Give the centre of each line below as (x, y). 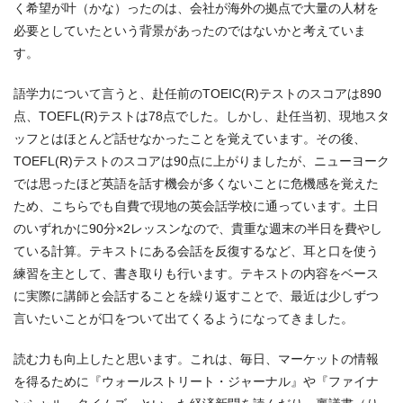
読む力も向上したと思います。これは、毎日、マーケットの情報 (196, 358)
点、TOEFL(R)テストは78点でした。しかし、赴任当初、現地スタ (201, 116)
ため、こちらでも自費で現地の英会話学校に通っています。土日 (196, 206)
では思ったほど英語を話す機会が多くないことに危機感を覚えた (196, 183)
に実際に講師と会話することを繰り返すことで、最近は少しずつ (196, 296)
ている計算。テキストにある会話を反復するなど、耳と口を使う (196, 251)
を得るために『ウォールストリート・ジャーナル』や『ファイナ (196, 381)
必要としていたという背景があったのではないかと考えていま (190, 30)
